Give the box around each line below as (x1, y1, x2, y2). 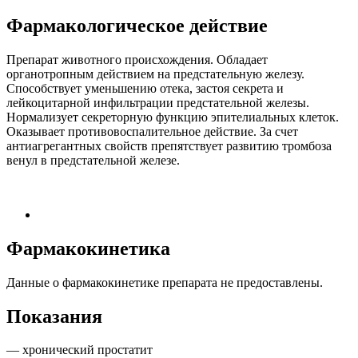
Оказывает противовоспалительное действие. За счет (6, 124, 298, 138)
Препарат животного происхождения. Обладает (6, 52, 268, 66)
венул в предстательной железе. (6, 153, 180, 167)
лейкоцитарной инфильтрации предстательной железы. (6, 95, 309, 109)
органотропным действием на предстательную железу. (6, 66, 304, 81)
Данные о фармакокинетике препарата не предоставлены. (6, 275, 323, 289)
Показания (6, 305, 102, 327)
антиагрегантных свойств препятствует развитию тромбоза (6, 138, 332, 153)
